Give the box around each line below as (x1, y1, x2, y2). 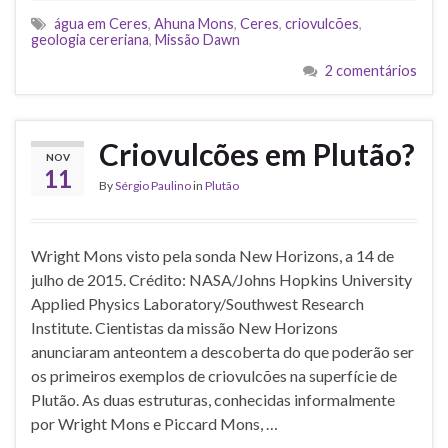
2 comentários (325, 61, 417, 79)
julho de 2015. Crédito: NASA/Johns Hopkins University (31, 269, 412, 289)
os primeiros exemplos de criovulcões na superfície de (31, 365, 397, 385)
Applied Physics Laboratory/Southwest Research (31, 293, 364, 313)
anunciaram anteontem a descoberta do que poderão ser (31, 341, 414, 361)
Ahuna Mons (154, 14, 234, 32)
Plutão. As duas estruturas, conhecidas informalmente (31, 389, 395, 409)
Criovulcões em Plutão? (99, 135, 415, 172)
